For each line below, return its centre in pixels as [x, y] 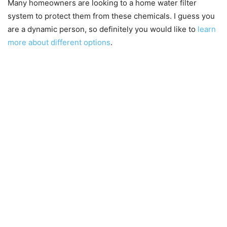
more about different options [59, 43]
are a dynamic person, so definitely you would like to [103, 29]
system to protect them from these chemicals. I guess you [111, 16]
